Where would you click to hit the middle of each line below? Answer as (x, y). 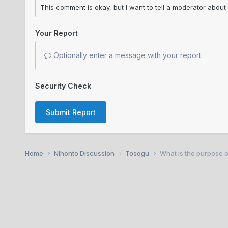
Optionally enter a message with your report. (127, 55)
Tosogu (138, 153)
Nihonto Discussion (85, 153)
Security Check (63, 85)
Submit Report (70, 112)
